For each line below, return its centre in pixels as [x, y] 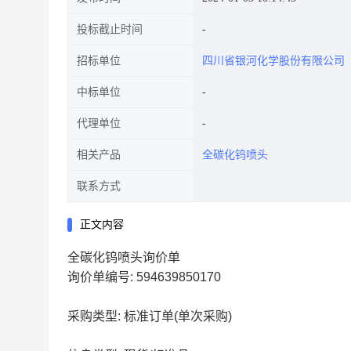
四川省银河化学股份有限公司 [273, 61]
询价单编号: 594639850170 [144, 277]
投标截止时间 [110, 29]
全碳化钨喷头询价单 [124, 257]
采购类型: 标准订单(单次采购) [150, 316]
